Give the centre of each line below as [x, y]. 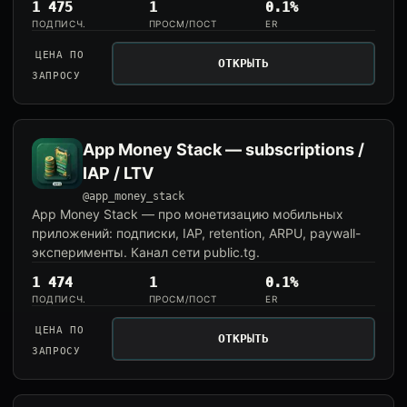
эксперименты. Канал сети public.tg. [146, 252]
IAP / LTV [118, 173]
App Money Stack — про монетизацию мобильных [188, 214]
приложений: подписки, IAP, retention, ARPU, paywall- [196, 233]
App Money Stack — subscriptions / [223, 149]
